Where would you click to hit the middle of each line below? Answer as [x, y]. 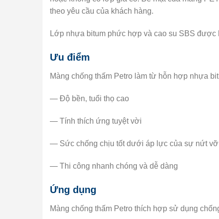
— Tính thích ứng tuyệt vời [96, 121]
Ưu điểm [70, 57]
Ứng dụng [73, 190]
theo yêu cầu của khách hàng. [102, 11]
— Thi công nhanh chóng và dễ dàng [114, 166]
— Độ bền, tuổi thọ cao [89, 99]
